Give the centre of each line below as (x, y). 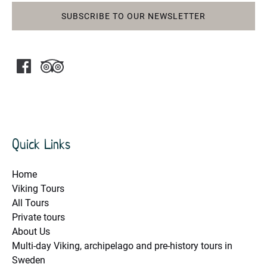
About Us (31, 232)
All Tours (30, 203)
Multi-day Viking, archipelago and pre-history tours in (122, 246)
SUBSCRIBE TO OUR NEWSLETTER (133, 16)
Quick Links (41, 145)
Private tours (38, 218)
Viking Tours (38, 189)
